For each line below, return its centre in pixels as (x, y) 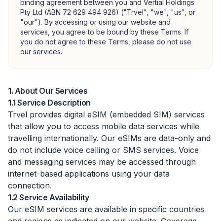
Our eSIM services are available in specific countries (106, 209)
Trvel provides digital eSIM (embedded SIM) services (106, 114)
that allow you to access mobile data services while (104, 126)
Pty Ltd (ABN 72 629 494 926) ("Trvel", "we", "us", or (108, 12)
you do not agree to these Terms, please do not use (106, 42)
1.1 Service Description (49, 103)
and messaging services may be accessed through (102, 162)
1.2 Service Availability (49, 197)
